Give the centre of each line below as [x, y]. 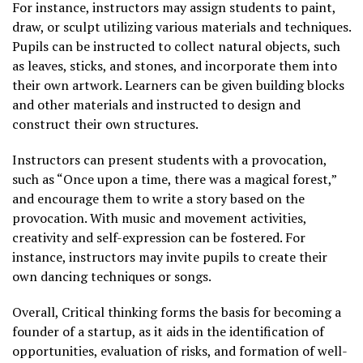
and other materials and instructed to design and [156, 104]
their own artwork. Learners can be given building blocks [178, 85]
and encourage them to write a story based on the [158, 198]
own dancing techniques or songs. [112, 276]
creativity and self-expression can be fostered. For [159, 237]
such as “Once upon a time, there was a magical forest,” [174, 179]
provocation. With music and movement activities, [159, 218]
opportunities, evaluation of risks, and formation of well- [180, 350]
